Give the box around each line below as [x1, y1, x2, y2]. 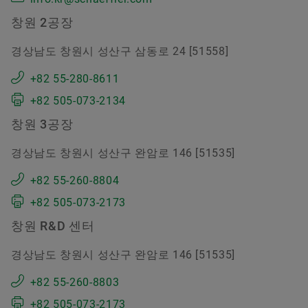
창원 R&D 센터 [11, 219, 95, 234]
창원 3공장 [11, 117, 74, 132]
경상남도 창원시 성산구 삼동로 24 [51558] [11, 45, 229, 58]
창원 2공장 [11, 15, 74, 30]
